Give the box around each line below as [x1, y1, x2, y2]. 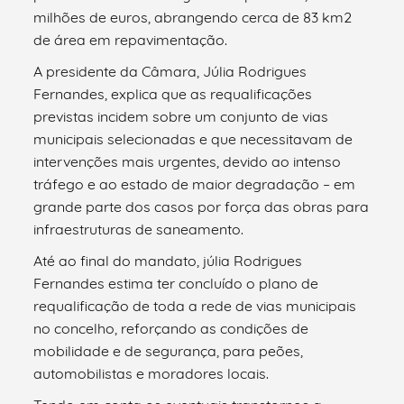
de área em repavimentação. [33, 30, 228, 49]
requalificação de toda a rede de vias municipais [33, 296, 357, 315]
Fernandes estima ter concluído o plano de [33, 273, 319, 292]
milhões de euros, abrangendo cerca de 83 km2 [33, 7, 353, 26]
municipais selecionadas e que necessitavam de [33, 129, 353, 148]
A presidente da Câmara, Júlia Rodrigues [33, 61, 308, 80]
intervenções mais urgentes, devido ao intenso [33, 151, 342, 170]
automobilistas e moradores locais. [33, 363, 270, 382]
